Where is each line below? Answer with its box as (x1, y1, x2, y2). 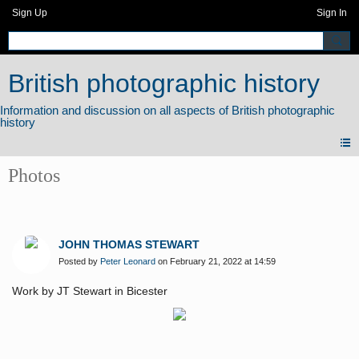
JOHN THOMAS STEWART (58, 238, 200, 252)
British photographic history (8, 69, 320, 98)
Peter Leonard (100, 256, 155, 267)
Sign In (317, 7, 347, 18)
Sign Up (12, 7, 47, 18)
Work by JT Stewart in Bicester (12, 284, 167, 298)
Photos (8, 165, 60, 187)
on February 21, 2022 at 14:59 (155, 256, 276, 267)
